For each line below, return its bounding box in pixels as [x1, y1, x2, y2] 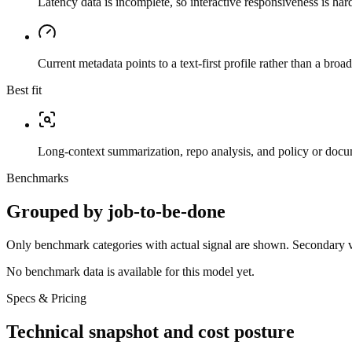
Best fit [6, 83, 42, 97]
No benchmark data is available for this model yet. [6, 265, 255, 279]
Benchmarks [6, 171, 68, 185]
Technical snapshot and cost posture [6, 321, 295, 343]
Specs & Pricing [6, 291, 86, 306]
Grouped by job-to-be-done [6, 201, 225, 222]
